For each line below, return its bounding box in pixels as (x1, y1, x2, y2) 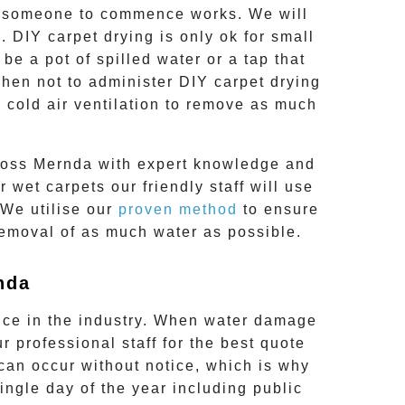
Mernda (33, 156, 93, 173)
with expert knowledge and (92, 156, 316, 173)
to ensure (238, 202, 319, 218)
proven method (118, 202, 238, 218)
